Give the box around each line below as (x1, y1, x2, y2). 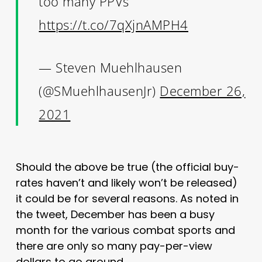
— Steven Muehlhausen (39, 58, 182, 76)
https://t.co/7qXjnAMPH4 (39, 15, 188, 33)
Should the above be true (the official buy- (15, 159, 239, 174)
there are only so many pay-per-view (15, 238, 212, 253)
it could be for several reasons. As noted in (15, 191, 239, 206)
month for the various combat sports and (15, 222, 235, 237)
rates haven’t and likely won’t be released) (15, 175, 237, 190)
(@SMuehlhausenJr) (39, 81, 160, 99)
